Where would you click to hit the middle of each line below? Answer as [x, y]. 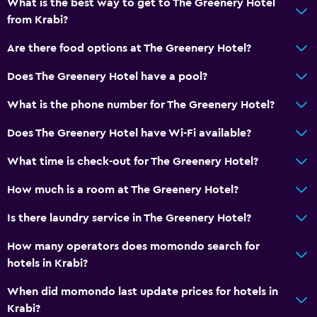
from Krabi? [38, 19]
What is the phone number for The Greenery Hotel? [141, 104]
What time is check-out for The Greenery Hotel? [133, 161]
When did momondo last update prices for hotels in [143, 291]
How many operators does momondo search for [133, 246]
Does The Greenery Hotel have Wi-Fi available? [129, 133]
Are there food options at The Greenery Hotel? [129, 48]
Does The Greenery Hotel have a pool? [107, 76]
